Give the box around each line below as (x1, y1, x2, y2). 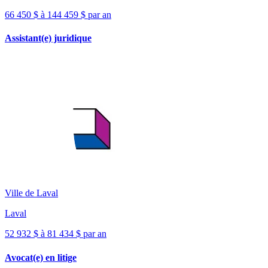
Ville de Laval (5, 188, 58, 199)
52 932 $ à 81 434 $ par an (5, 229, 106, 239)
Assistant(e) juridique (5, 33, 92, 44)
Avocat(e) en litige (5, 252, 77, 263)
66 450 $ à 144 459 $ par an (5, 9, 111, 20)
